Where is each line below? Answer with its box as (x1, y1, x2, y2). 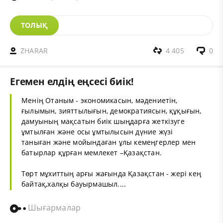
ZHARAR (20, 46, 48, 56)
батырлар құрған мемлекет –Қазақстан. (21, 148, 162, 158)
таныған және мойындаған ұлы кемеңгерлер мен (21, 137, 196, 147)
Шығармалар (26, 202, 81, 214)
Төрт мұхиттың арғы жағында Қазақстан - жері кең (21, 169, 202, 179)
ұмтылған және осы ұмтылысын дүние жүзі (21, 127, 173, 137)
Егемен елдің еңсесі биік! (10, 75, 134, 89)
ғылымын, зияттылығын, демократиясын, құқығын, (21, 106, 202, 116)
